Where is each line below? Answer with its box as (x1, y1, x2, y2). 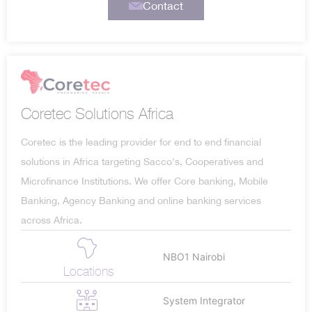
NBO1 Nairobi (163, 250, 225, 263)
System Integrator (163, 295, 245, 307)
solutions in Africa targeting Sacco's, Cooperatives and (21, 156, 263, 168)
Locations (63, 264, 114, 279)
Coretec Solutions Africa (21, 105, 173, 123)
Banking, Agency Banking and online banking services (21, 195, 261, 207)
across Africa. (21, 214, 82, 226)
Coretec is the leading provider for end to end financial (21, 136, 261, 148)
